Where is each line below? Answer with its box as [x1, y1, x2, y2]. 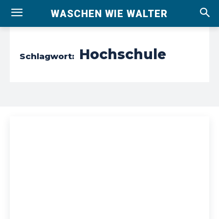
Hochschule [79, 46, 166, 63]
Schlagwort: [20, 51, 74, 61]
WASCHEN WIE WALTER [51, 7, 168, 20]
